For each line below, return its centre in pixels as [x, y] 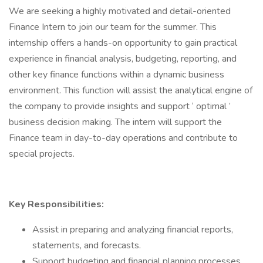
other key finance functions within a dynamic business [117, 75]
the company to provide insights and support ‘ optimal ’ [120, 106]
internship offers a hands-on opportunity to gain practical [123, 43]
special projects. [42, 154]
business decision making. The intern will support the [115, 122]
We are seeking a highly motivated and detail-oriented [120, 11]
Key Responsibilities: [56, 204]
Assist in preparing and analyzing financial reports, [133, 230]
